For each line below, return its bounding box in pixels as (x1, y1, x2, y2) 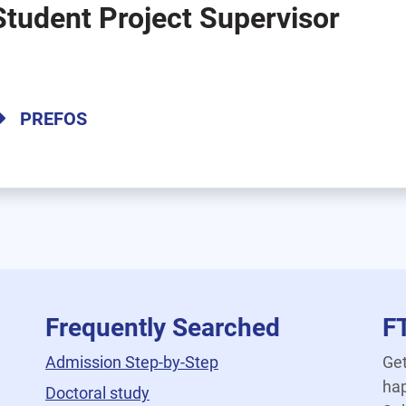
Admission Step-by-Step (45, 353, 218, 372)
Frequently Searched (45, 313, 280, 343)
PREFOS (20, 108, 87, 130)
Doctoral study (45, 383, 150, 402)
